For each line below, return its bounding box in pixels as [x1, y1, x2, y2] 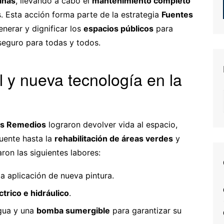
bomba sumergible [36, 205, 110, 215]
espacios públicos [83, 23, 153, 33]
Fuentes [161, 9, 193, 19]
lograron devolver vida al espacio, [46, 119, 177, 129]
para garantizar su [110, 205, 181, 215]
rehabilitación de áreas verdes [54, 133, 173, 143]
